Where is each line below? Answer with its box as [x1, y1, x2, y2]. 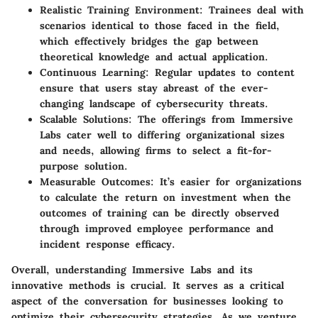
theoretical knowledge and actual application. [40, 50, 268, 63]
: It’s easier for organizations [150, 175, 302, 188]
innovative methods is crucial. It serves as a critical [11, 278, 284, 292]
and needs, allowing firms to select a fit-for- [40, 143, 272, 157]
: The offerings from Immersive [128, 112, 293, 126]
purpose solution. [40, 159, 128, 172]
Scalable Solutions [40, 112, 128, 126]
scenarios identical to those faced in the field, [40, 18, 280, 32]
